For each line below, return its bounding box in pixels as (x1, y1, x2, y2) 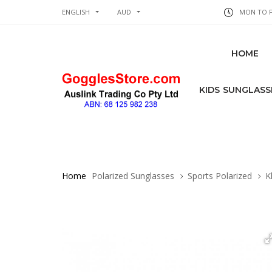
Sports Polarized (188, 170, 252, 182)
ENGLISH (62, 7, 90, 16)
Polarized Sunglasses (92, 170, 174, 182)
